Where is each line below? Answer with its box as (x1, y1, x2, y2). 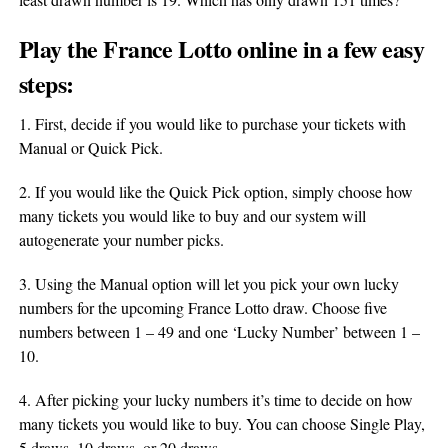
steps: (18, 66, 74, 101)
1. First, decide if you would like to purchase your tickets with (18, 113, 406, 134)
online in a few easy (231, 31, 425, 66)
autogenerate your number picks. (18, 229, 224, 250)
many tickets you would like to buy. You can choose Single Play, (18, 413, 425, 434)
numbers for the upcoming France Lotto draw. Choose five (18, 297, 387, 318)
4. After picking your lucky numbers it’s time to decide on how (18, 389, 413, 410)
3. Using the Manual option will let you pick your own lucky (18, 273, 399, 294)
